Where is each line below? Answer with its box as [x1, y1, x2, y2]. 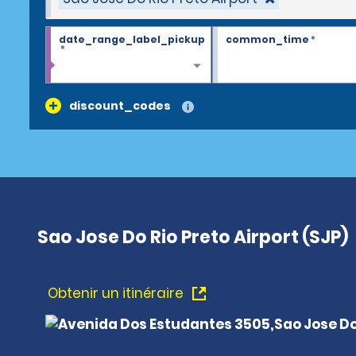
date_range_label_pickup [59, 33, 205, 46]
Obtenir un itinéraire [48, 284, 187, 303]
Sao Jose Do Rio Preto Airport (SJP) [37, 225, 348, 250]
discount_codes [69, 98, 171, 114]
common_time [225, 33, 309, 46]
